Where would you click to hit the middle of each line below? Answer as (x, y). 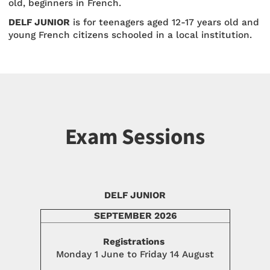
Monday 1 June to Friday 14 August (135, 254)
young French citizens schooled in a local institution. (130, 35)
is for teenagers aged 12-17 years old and (165, 22)
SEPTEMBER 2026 (135, 215)
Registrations (135, 241)
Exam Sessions (135, 137)
